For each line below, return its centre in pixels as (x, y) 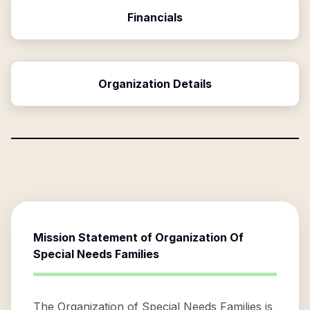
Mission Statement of (94, 237)
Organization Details (155, 84)
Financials (155, 17)
